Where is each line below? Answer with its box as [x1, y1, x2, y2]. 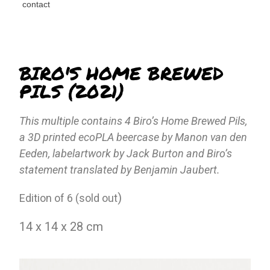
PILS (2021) [19, 78, 125, 105]
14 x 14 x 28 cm [19, 219, 104, 234]
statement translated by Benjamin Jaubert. [19, 163, 221, 177]
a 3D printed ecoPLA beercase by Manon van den [19, 131, 248, 144]
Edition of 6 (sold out [19, 192, 118, 205]
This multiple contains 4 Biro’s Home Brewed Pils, [19, 115, 248, 128]
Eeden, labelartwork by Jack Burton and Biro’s [19, 147, 233, 160]
